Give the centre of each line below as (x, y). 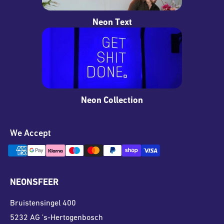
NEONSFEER (34, 183)
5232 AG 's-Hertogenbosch (56, 218)
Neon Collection (112, 101)
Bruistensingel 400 (43, 203)
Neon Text (112, 23)
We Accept (30, 134)
